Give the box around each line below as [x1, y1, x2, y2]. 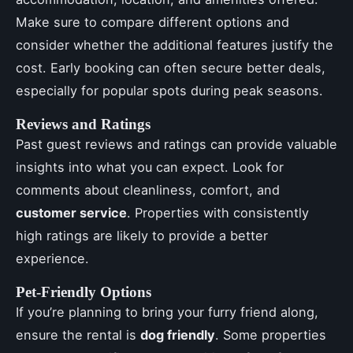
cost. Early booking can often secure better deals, [16, 60, 325, 76]
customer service [16, 205, 127, 221]
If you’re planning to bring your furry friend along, [16, 304, 318, 320]
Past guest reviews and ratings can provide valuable [16, 136, 337, 152]
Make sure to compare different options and [16, 14, 289, 30]
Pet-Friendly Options [16, 284, 151, 300]
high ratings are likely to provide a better [16, 228, 268, 243]
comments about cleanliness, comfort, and [16, 182, 280, 198]
